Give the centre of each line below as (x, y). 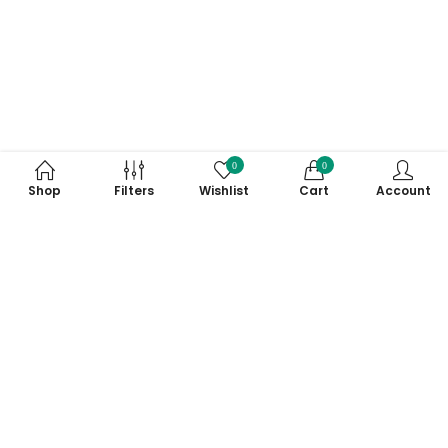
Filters (134, 190)
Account (403, 190)
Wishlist (223, 190)
